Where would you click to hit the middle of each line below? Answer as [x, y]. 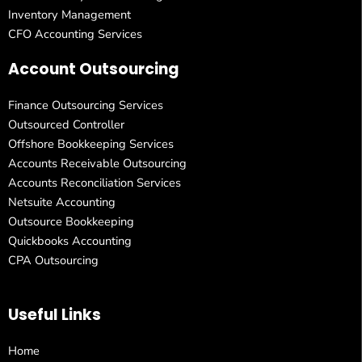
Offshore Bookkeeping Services [91, 144]
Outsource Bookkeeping [71, 222]
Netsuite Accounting [62, 202]
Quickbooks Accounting [70, 241]
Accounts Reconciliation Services [95, 183]
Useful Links [55, 315]
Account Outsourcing [94, 69]
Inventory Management [69, 15]
